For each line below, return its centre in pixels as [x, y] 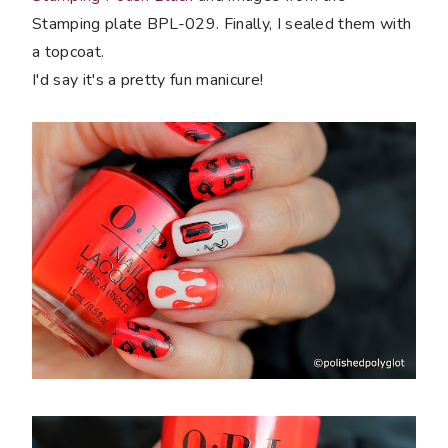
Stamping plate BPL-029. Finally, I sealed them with [222, 24]
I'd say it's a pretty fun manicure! [148, 80]
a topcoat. [68, 52]
